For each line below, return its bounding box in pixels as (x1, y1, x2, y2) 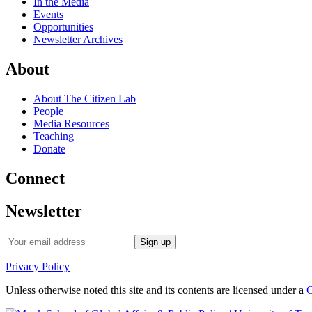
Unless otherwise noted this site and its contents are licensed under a (6, 283, 306, 296)
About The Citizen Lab (33, 92, 136, 104)
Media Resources (33, 117, 109, 130)
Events (33, 8, 63, 20)
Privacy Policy (6, 260, 70, 272)
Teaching (33, 130, 74, 142)
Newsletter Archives (33, 33, 123, 45)
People (33, 104, 63, 117)
